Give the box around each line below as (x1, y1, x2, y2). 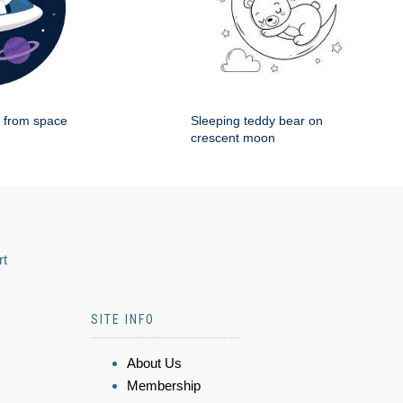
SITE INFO (91, 311, 155, 327)
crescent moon (191, 130, 275, 145)
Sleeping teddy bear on (191, 112, 323, 128)
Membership (127, 377, 201, 393)
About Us (127, 354, 182, 371)
